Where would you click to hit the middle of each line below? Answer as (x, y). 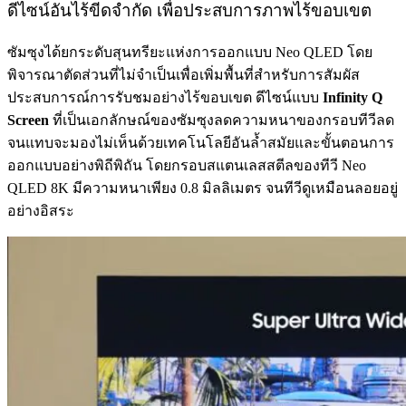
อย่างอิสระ (41, 211)
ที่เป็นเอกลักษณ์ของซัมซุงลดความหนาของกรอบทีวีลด (222, 121)
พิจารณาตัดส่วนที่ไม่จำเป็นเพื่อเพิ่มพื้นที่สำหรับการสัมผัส (184, 75)
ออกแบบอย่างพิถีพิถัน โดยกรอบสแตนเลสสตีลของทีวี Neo (187, 166)
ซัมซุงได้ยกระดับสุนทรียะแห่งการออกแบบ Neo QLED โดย (190, 53)
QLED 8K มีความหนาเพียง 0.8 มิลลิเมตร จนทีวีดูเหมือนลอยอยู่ (203, 188)
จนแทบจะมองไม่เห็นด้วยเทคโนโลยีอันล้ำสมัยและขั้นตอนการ (201, 143)
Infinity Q (353, 98)
